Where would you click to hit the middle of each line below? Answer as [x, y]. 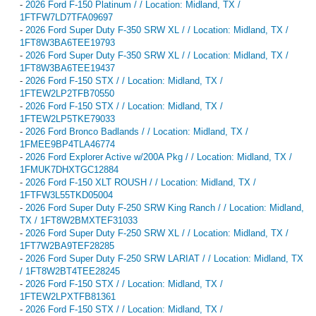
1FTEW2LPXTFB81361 [68, 296]
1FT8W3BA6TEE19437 [67, 68]
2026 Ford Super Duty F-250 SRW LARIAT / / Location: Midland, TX [164, 258]
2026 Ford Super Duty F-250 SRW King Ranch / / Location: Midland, [165, 207]
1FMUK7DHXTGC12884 [69, 169]
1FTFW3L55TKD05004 [66, 195]
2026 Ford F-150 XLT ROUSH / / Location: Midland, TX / [141, 182]
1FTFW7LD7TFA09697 [66, 17]
